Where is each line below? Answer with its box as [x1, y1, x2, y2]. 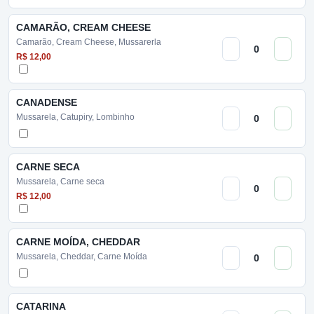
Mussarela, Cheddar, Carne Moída [16, 252, 147, 261]
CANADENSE [16, 97, 77, 108]
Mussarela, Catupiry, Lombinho [16, 112, 135, 122]
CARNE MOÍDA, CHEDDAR [16, 236, 140, 247]
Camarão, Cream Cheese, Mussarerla [16, 37, 161, 47]
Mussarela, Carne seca [16, 177, 104, 186]
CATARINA [16, 301, 66, 312]
